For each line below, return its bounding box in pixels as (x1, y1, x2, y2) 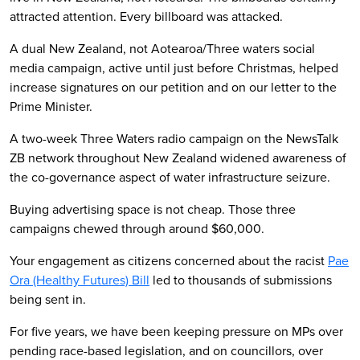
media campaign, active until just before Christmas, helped (10, 59, 338, 76)
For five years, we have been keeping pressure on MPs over (10, 322, 343, 340)
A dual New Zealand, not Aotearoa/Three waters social (10, 39, 315, 57)
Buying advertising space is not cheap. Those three (10, 200, 296, 218)
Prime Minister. (10, 97, 96, 115)
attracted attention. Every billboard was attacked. (10, 7, 283, 25)
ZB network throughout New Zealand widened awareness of (10, 149, 346, 166)
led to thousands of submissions (149, 271, 332, 288)
